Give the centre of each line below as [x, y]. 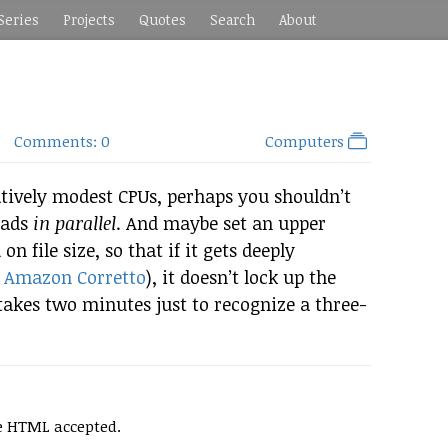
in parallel [74, 223]
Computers [306, 141]
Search [232, 19]
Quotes [162, 19]
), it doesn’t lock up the [241, 277]
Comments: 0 [62, 141]
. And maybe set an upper [221, 223]
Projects [89, 19]
